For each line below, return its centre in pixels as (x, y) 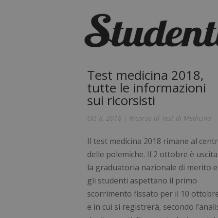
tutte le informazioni (147, 87)
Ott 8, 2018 (105, 118)
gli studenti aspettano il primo (142, 180)
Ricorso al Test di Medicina (171, 118)
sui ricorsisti (121, 100)
